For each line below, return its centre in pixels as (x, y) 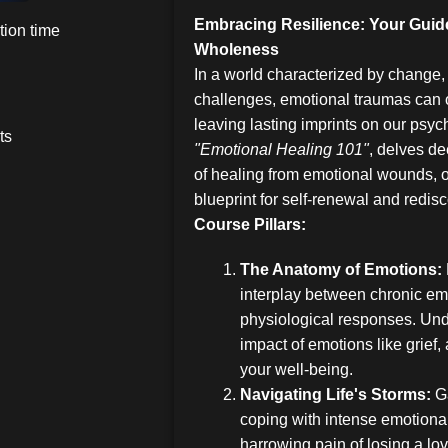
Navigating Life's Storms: (335, 395)
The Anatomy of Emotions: (341, 270)
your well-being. (296, 370)
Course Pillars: (250, 225)
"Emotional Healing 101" (282, 150)
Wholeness (237, 50)
